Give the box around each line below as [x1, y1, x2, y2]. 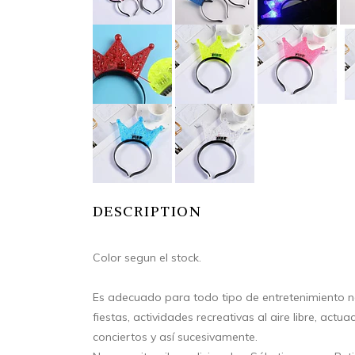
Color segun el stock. [93, 250, 201, 265]
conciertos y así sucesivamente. [93, 329, 258, 344]
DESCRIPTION [93, 201, 202, 220]
